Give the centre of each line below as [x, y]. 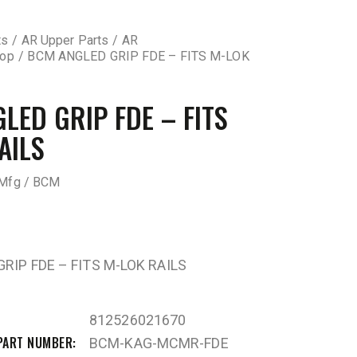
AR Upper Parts [65, 41]
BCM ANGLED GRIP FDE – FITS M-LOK [138, 57]
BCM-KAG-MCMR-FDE [159, 343]
